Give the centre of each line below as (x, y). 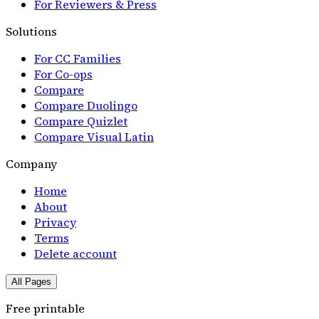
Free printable (45, 308)
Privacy (55, 222)
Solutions (31, 31)
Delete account (75, 253)
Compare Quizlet (81, 121)
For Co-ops (63, 74)
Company (31, 163)
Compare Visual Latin (94, 136)
